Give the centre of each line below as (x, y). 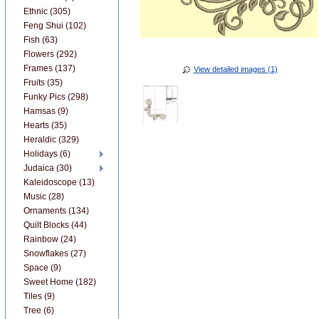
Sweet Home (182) (60, 282)
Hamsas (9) (46, 111)
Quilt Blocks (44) (55, 225)
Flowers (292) (50, 54)
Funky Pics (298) (56, 97)
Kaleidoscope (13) (59, 182)
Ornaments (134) (56, 211)
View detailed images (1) (235, 69)
